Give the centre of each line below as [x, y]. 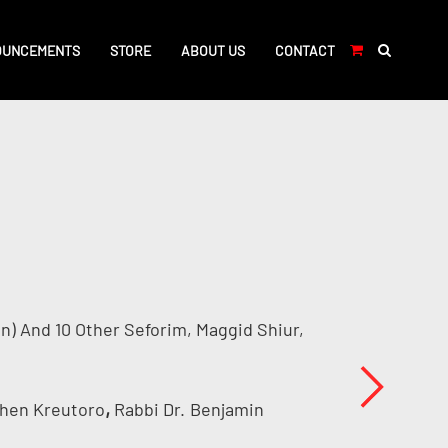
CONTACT [305, 50]
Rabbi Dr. [149, 409]
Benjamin [226, 409]
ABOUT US [213, 50]
